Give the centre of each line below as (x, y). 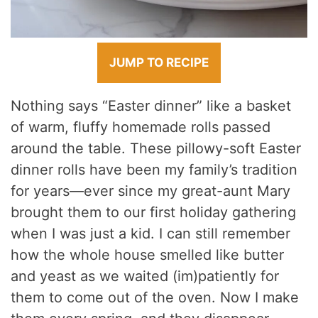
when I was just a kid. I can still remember (151, 234)
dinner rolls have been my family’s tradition (154, 170)
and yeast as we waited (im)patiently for (145, 276)
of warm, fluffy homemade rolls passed (141, 127)
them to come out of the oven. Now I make (155, 298)
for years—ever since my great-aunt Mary (151, 191)
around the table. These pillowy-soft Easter (156, 149)
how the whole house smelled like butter (148, 255)
